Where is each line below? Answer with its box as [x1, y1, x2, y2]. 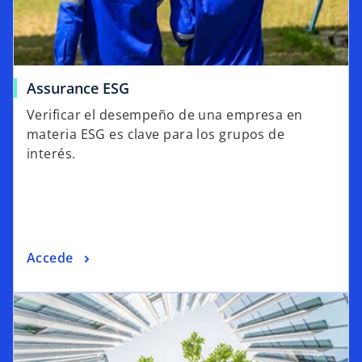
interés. [27, 144, 76, 162]
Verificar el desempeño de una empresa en [27, 105, 303, 124]
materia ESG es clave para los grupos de [27, 124, 285, 143]
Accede [27, 248, 74, 267]
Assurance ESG [27, 78, 129, 98]
